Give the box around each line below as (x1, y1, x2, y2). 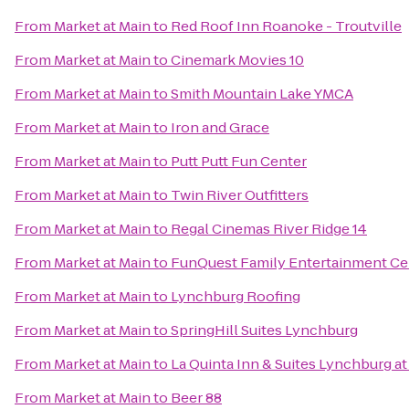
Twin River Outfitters (171, 185, 309, 204)
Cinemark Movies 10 (171, 50, 304, 69)
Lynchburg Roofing (171, 287, 300, 306)
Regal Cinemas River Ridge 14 (171, 219, 367, 238)
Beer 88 (171, 388, 222, 407)
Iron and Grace (171, 118, 269, 137)
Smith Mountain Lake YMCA (171, 84, 353, 103)
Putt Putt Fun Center (171, 152, 307, 171)
